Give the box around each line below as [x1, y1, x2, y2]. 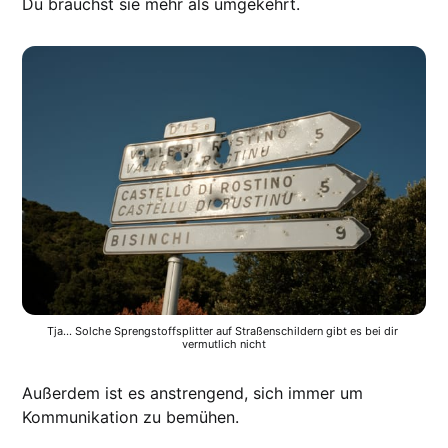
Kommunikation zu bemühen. [22, 406, 240, 427]
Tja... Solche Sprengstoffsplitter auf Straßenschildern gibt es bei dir [47, 323, 398, 338]
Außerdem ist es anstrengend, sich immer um [22, 382, 364, 403]
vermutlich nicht [182, 336, 266, 351]
